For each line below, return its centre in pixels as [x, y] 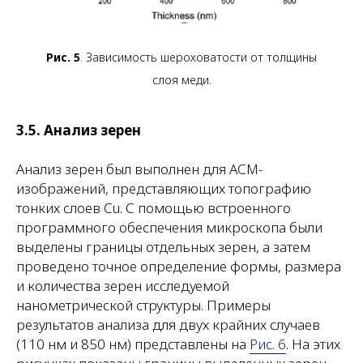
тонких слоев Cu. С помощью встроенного [154, 207]
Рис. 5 [63, 57]
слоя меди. [181, 79]
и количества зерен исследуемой [123, 285]
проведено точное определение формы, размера [179, 266]
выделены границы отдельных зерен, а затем [163, 246]
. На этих [313, 344]
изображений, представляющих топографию [164, 188]
